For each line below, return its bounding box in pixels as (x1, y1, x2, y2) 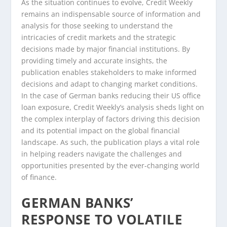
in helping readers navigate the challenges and (21, 149, 182, 159)
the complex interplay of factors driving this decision (21, 114, 201, 124)
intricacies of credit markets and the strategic (21, 32, 176, 43)
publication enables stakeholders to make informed (21, 67, 197, 78)
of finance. (21, 172, 57, 182)
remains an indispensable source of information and (21, 9, 201, 19)
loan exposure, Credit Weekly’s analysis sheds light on (21, 102, 205, 112)
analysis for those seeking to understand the (21, 21, 173, 31)
